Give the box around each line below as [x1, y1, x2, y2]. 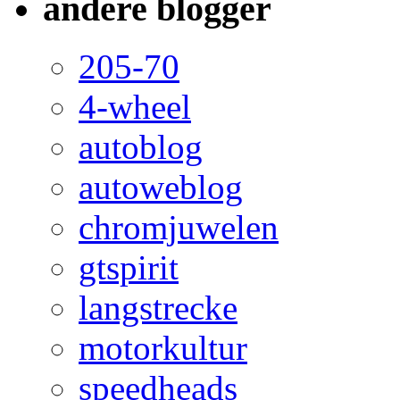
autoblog [79, 127, 203, 166]
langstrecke [79, 287, 237, 327]
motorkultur [79, 328, 247, 367]
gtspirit [79, 247, 179, 287]
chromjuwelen [79, 207, 279, 246]
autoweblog [79, 167, 243, 206]
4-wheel [79, 87, 191, 126]
